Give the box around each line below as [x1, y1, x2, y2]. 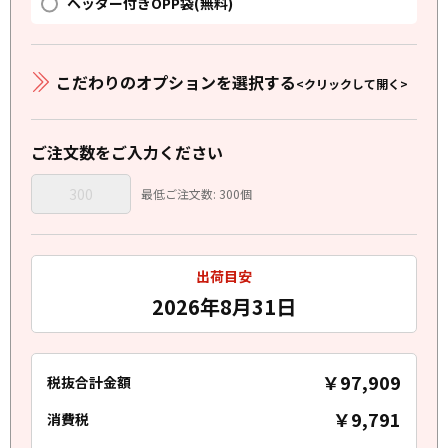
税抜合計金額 [47, 372, 131, 392]
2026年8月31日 [152, 292, 296, 321]
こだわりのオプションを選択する [56, 70, 296, 94]
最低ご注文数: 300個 [141, 185, 252, 202]
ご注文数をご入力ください [31, 140, 223, 164]
